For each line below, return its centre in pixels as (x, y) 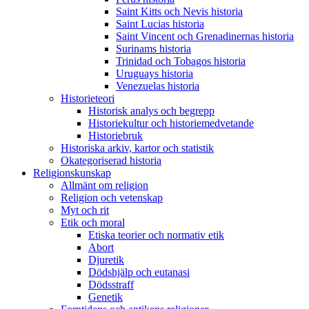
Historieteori (88, 99)
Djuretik (106, 260)
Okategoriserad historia (111, 161)
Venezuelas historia (158, 86)
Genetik (106, 297)
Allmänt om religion (104, 186)
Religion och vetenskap (112, 198)
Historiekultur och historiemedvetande (171, 123)
